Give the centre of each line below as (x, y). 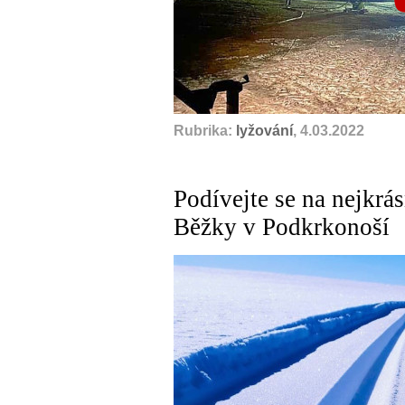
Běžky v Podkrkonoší (282, 227)
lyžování (264, 131)
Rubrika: (205, 131)
